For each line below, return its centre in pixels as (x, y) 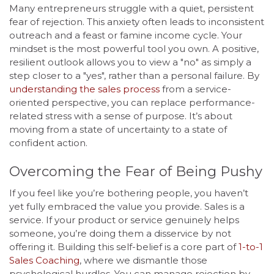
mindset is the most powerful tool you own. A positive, (134, 48)
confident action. (48, 143)
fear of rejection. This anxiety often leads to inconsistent (137, 21)
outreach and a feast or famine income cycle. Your (126, 35)
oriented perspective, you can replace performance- (132, 102)
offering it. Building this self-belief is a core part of (124, 247)
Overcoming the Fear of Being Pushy (136, 172)
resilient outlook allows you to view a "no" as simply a (130, 62)
